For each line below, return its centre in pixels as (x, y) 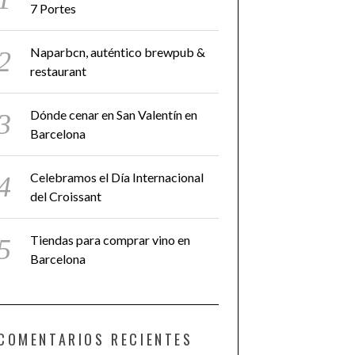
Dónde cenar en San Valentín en (114, 115)
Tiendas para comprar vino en (110, 240)
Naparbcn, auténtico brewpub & (118, 52)
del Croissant (66, 196)
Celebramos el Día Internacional (117, 177)
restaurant (58, 71)
